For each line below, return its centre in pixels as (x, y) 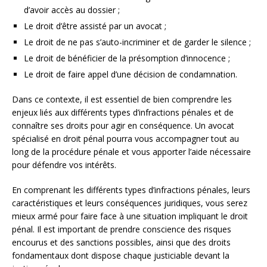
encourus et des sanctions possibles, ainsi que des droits (121, 242)
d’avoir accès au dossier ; (72, 10)
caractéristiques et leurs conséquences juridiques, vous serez (130, 203)
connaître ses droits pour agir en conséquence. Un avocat (123, 125)
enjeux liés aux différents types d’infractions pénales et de (123, 112)
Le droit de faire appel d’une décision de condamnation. (131, 74)
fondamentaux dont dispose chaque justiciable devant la (121, 255)
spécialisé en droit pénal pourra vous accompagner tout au (125, 138)
